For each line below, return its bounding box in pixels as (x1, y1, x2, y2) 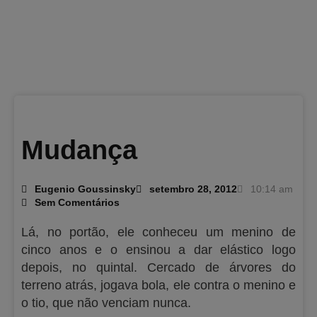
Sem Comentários (35, 197, 120, 208)
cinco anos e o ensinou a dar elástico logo (21, 243, 296, 257)
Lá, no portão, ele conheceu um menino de (21, 225, 296, 239)
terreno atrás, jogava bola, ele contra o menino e (21, 278, 296, 292)
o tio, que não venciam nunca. (21, 296, 191, 310)
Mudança (21, 134, 137, 165)
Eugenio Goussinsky (35, 184, 136, 195)
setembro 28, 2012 (149, 184, 237, 195)
